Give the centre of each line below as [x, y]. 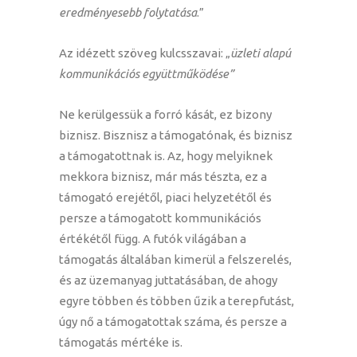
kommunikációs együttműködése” [146, 74]
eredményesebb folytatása [128, 13]
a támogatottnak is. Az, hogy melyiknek [166, 156]
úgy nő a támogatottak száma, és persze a [173, 322]
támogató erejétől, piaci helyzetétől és [165, 198]
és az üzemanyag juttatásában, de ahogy [168, 280]
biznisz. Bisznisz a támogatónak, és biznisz [176, 135]
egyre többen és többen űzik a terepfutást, [177, 301]
